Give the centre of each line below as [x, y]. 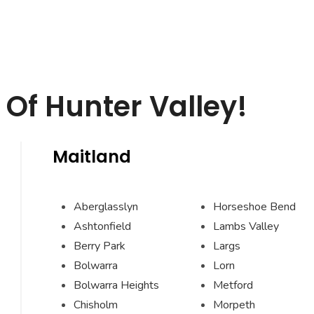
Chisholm [96, 305]
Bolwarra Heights [116, 285]
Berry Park [100, 246]
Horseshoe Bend [254, 207]
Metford [233, 285]
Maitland [92, 157]
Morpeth [234, 305]
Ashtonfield [102, 226]
